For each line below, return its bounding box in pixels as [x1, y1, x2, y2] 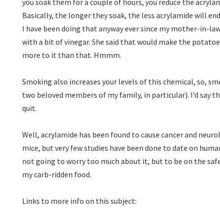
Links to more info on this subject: [22, 196, 137, 206]
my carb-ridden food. [22, 169, 91, 179]
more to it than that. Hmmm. [22, 50, 121, 60]
